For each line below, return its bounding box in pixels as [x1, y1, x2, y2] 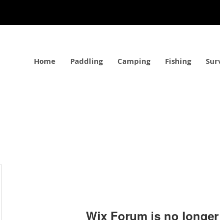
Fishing [165, 56, 192, 66]
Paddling [70, 56, 103, 66]
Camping [117, 56, 151, 66]
